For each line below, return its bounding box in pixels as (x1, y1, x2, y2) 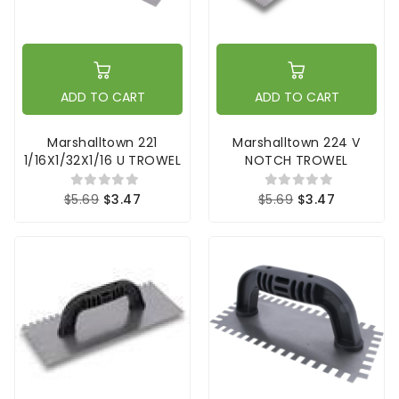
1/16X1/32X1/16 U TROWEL (23, 151, 182, 170)
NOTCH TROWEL (245, 151, 348, 170)
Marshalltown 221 (47, 134, 158, 152)
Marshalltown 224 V (232, 134, 361, 152)
